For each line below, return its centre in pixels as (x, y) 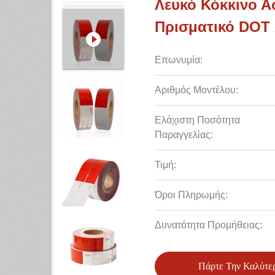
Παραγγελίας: (184, 135)
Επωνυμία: (179, 60)
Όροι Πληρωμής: (191, 195)
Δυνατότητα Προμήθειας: (208, 225)
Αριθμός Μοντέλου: (196, 90)
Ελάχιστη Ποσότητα (197, 120)
